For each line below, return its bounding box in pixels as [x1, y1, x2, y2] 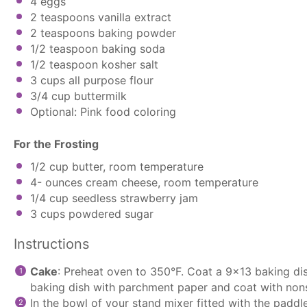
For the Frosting [14, 136, 99, 151]
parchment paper [119, 280, 208, 294]
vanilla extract [95, 10, 171, 24]
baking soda [98, 41, 165, 56]
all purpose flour [65, 73, 153, 87]
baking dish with [30, 280, 119, 294]
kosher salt [98, 57, 158, 71]
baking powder [95, 25, 176, 40]
